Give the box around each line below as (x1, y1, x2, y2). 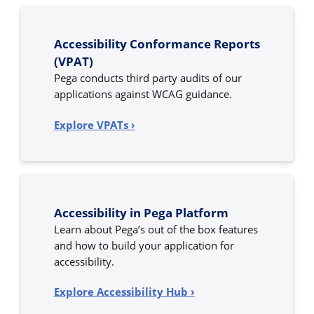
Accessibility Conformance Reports (53, 36, 260, 53)
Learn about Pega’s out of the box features (53, 221, 258, 236)
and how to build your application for (53, 238, 234, 252)
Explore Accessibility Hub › (53, 285, 195, 299)
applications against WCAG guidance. (53, 87, 232, 102)
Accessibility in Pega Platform (53, 204, 228, 221)
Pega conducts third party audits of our (53, 71, 242, 86)
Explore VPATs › (53, 117, 135, 132)
